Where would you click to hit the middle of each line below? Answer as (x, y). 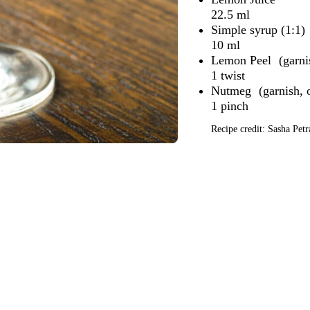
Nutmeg (233, 90)
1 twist (228, 75)
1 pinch (230, 106)
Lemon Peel (243, 60)
